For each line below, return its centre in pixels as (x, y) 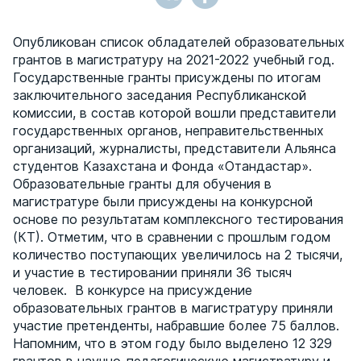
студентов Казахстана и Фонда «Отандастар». (162, 166)
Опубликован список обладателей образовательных (179, 42)
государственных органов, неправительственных (168, 131)
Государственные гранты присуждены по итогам (167, 77)
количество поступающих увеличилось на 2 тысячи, (178, 255)
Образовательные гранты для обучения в (142, 184)
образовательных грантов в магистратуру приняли (173, 308)
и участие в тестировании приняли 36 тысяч (152, 272)
